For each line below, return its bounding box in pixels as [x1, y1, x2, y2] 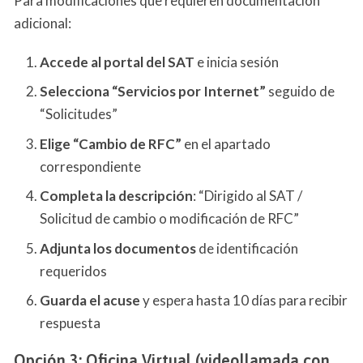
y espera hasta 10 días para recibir [140, 292, 348, 310]
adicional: [14, 14, 71, 32]
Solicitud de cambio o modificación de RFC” [40, 210, 299, 228]
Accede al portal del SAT [40, 53, 194, 70]
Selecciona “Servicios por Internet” [40, 83, 266, 100]
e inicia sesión [194, 53, 279, 70]
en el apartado [181, 135, 271, 152]
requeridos [40, 262, 107, 280]
